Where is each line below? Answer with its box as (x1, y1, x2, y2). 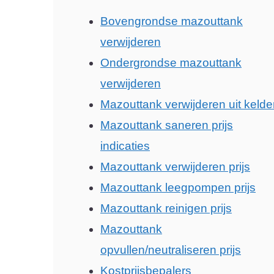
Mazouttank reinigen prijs (100, 202, 232, 215)
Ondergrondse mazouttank (100, 56, 242, 69)
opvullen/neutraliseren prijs (100, 243, 241, 256)
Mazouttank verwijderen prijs (100, 160, 250, 173)
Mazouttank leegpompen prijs (100, 181, 256, 194)
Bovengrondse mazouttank (100, 15, 243, 28)
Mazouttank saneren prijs (100, 119, 233, 131)
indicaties (100, 139, 150, 152)
